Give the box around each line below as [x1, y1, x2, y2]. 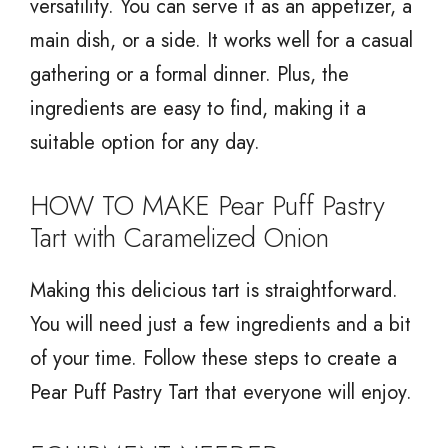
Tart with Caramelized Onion [30, 217, 329, 257]
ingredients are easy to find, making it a [30, 93, 366, 123]
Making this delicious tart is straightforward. [30, 275, 398, 305]
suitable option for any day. [30, 127, 260, 157]
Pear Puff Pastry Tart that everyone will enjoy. [30, 377, 412, 407]
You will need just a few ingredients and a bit [30, 309, 411, 339]
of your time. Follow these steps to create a [30, 343, 397, 373]
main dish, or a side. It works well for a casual [30, 25, 413, 55]
